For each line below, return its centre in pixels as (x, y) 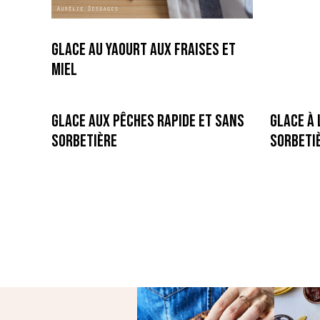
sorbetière (84, 141)
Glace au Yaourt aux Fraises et (144, 49)
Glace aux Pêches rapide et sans (148, 121)
